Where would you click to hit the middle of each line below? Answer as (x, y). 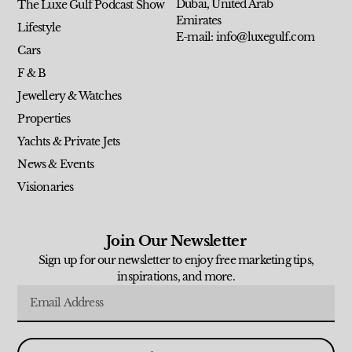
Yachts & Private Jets (69, 142)
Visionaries (46, 187)
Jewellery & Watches (70, 96)
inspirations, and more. (176, 277)
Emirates (199, 21)
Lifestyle (39, 28)
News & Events (55, 165)
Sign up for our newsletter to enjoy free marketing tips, (176, 260)
